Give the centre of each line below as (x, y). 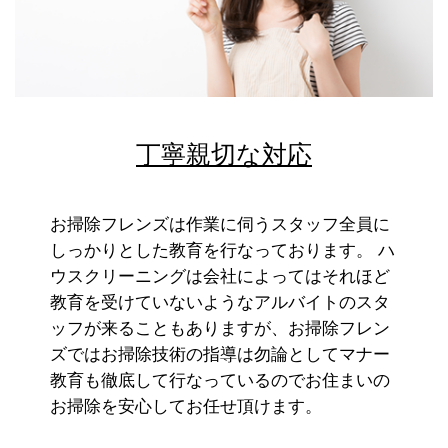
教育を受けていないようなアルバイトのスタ (220, 303)
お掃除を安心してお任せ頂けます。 (186, 407)
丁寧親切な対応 (224, 154)
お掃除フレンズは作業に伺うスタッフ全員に (220, 225)
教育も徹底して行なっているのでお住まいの (220, 381)
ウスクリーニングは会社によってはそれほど (220, 277)
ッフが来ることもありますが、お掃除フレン (220, 329)
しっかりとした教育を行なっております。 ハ (222, 251)
